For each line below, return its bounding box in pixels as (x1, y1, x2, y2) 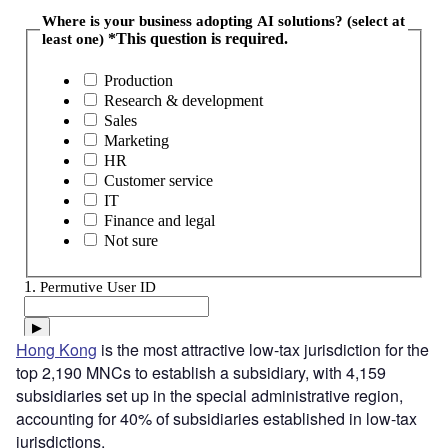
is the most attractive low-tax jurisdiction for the (97, 338, 429, 362)
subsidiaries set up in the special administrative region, (16, 384, 403, 408)
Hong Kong (16, 338, 97, 362)
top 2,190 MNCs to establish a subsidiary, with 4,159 (16, 361, 386, 385)
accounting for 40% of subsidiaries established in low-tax (16, 407, 417, 431)
